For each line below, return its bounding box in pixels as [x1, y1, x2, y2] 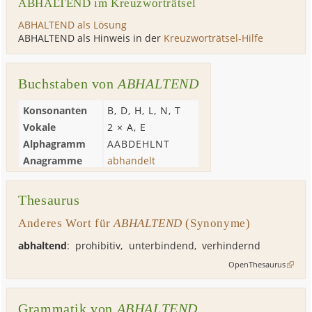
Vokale [23, 120, 56, 134]
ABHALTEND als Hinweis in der [18, 31, 164, 45]
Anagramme [23, 154, 83, 167]
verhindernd [201, 239, 260, 252]
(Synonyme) [182, 217, 251, 230]
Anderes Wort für [18, 217, 114, 230]
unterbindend [128, 239, 194, 252]
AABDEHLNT [107, 137, 171, 150]
